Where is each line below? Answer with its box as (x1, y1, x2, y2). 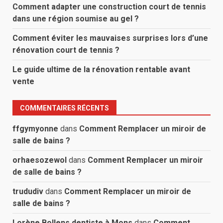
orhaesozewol (12, 155, 67, 165)
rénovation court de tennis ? (12, 45, 119, 55)
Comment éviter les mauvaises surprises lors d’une (12, 33, 208, 43)
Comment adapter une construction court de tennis (12, 1, 206, 11)
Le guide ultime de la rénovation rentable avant (12, 64, 190, 74)
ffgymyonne (12, 123, 58, 133)
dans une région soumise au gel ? (12, 13, 139, 23)
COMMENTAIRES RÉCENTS (20, 104, 109, 112)
